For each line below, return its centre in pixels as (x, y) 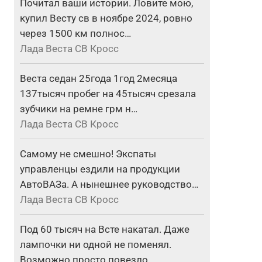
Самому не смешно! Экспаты (88, 154)
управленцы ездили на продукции (100, 169)
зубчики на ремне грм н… (79, 109)
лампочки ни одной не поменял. (96, 245)
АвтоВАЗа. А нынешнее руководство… (109, 185)
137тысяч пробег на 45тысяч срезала (108, 94)
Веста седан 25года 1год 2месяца (99, 79)
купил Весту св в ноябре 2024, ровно (106, 18)
